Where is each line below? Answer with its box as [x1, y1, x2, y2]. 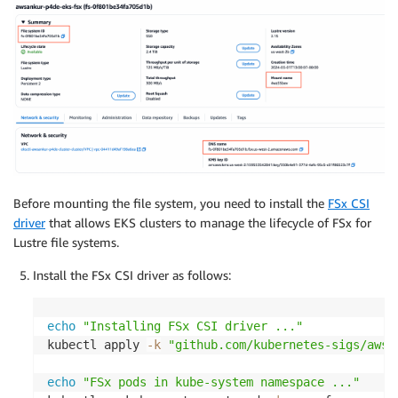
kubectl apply [47, 337, 147, 352]
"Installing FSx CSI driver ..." [83, 318, 303, 333]
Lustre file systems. [13, 234, 119, 250]
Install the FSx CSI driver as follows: [33, 267, 231, 283]
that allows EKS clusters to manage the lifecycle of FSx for [45, 214, 371, 230]
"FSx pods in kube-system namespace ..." [83, 374, 360, 389]
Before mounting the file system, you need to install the [13, 195, 328, 211]
